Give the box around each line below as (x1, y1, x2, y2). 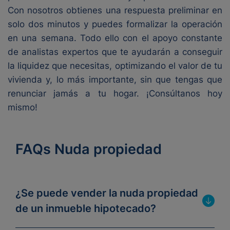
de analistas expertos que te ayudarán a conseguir (8, 47, 222, 57)
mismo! (8, 102, 37, 112)
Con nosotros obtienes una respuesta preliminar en (8, 5, 222, 15)
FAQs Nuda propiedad (15, 141, 162, 158)
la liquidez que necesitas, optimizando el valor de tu (8, 61, 222, 71)
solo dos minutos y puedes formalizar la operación (8, 19, 222, 29)
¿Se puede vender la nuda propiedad (15, 187, 198, 199)
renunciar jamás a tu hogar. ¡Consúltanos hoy (8, 88, 222, 99)
